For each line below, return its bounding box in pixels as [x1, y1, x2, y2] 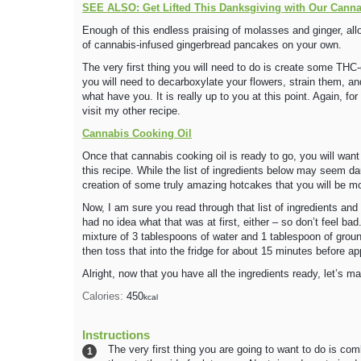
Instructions [82, 327, 150, 342]
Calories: [82, 290, 127, 302]
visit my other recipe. [82, 105, 180, 117]
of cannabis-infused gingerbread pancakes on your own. [82, 39, 342, 51]
